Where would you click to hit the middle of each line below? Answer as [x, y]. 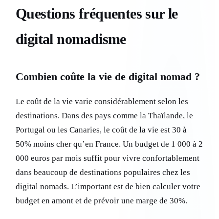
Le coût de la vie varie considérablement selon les [102, 102]
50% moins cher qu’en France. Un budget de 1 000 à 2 [109, 144]
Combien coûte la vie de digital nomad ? [108, 77]
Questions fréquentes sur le [97, 14]
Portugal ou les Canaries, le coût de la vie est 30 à [101, 130]
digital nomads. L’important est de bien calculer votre [108, 187]
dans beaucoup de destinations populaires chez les [103, 173]
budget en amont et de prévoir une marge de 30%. [101, 201]
